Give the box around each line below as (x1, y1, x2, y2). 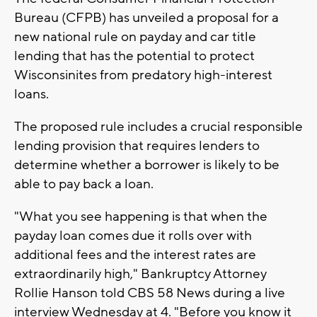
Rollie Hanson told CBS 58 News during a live (14, 284, 285, 302)
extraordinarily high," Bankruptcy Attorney (14, 265, 267, 283)
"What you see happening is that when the (14, 208, 267, 226)
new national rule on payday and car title (14, 28, 256, 46)
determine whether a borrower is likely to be (14, 156, 279, 174)
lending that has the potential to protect (14, 47, 255, 65)
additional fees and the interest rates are (14, 246, 256, 264)
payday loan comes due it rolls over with (14, 227, 252, 245)
